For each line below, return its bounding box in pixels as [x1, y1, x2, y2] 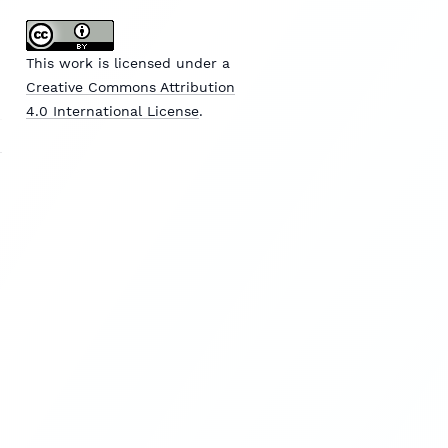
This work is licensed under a [25, 54, 230, 71]
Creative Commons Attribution [25, 78, 235, 95]
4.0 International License [25, 102, 199, 119]
